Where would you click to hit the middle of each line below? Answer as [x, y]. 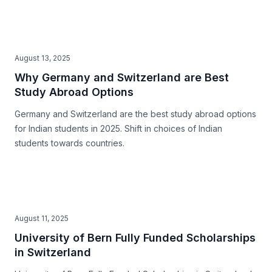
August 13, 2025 [42, 58]
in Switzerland [53, 252]
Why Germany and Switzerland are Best [122, 77]
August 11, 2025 [42, 218]
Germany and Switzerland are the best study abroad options [135, 114]
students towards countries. [70, 143]
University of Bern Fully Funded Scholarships [135, 238]
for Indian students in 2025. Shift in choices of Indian [118, 128]
